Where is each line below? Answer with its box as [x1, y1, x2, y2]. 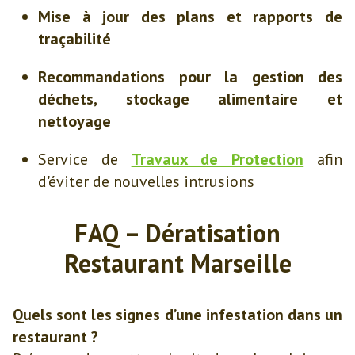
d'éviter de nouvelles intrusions [38, 171, 254, 192]
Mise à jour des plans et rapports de [38, 6, 342, 27]
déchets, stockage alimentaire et [38, 89, 342, 109]
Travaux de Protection [131, 149, 304, 170]
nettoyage [38, 111, 111, 132]
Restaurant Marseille [63, 246, 292, 280]
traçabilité [38, 29, 111, 49]
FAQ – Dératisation [74, 216, 281, 250]
